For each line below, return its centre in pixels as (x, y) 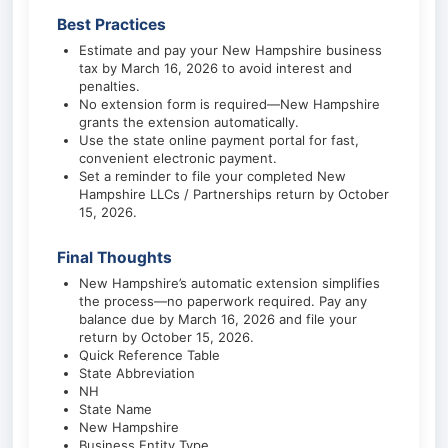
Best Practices (111, 24)
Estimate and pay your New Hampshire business (230, 50)
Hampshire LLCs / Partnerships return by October (234, 194)
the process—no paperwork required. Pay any (223, 301)
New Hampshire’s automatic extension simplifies (229, 283)
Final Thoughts (114, 257)
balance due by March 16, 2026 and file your (218, 319)
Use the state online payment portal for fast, (219, 140)
